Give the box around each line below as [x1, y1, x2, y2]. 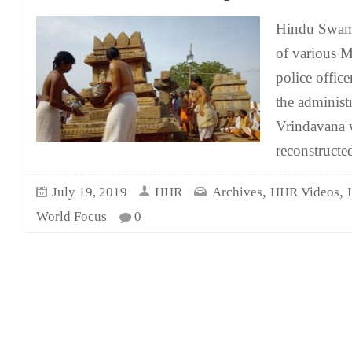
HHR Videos [270, 185, 339, 200]
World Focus [36, 209, 107, 224]
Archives [212, 185, 262, 200]
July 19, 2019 [52, 185, 127, 200]
